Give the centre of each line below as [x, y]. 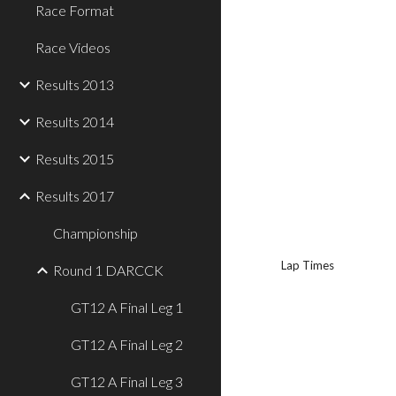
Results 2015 [75, 159]
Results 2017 [75, 196]
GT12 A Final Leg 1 [127, 307]
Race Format [75, 10]
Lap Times [308, 265]
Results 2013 [75, 84]
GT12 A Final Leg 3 [127, 381]
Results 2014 [75, 122]
